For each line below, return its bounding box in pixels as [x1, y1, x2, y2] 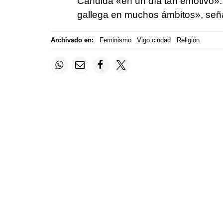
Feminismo [99, 36, 131, 44]
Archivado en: [51, 36, 94, 44]
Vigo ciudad [137, 36, 171, 44]
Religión [176, 36, 200, 44]
